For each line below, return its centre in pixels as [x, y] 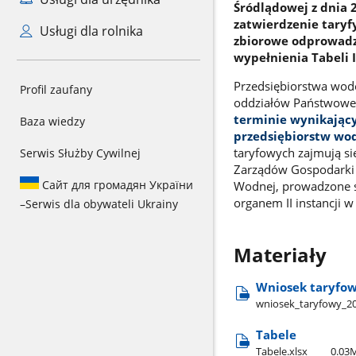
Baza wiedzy [52, 121]
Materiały [280, 255]
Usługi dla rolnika [89, 31]
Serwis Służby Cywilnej [80, 153]
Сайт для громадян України [116, 185]
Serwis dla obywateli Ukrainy [102, 204]
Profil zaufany [56, 89]
